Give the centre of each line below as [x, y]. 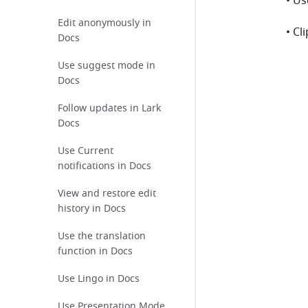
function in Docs [95, 251]
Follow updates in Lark [109, 108]
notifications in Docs [104, 166]
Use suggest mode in [107, 66]
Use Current [86, 151]
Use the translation [102, 236]
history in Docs [92, 209]
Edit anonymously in [104, 23]
